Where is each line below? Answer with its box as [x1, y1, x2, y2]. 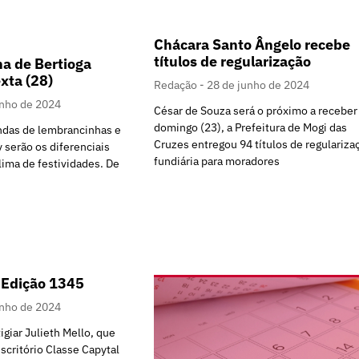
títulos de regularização [154, 51, 311, 71]
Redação [154, 77, 200, 92]
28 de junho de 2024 [207, 77, 309, 92]
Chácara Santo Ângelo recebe [154, 34, 350, 54]
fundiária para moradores [154, 153, 280, 168]
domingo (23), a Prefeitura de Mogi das [154, 119, 347, 135]
